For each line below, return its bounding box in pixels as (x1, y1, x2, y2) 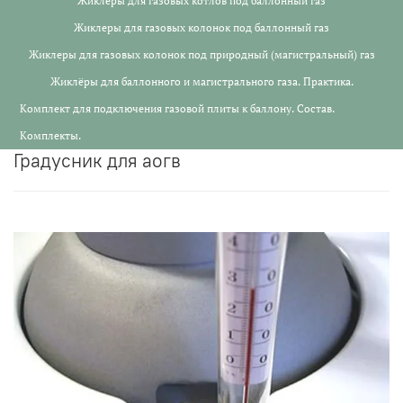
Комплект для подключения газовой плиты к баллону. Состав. (20, 101, 335, 116)
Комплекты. (20, 128, 81, 143)
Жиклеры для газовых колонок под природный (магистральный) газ (28, 47, 375, 62)
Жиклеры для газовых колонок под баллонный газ (74, 20, 329, 35)
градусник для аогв (20, 148, 181, 173)
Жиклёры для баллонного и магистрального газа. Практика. (49, 74, 354, 89)
